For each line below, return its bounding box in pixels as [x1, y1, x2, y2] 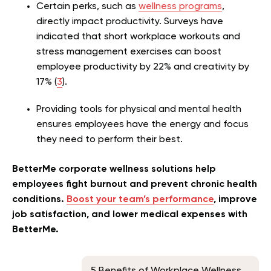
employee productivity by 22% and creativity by [36, 62, 249, 72]
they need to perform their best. [36, 134, 183, 145]
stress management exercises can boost [36, 47, 221, 57]
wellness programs [139, 1, 222, 11]
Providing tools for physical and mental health [36, 104, 241, 114]
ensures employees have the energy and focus [36, 119, 249, 129]
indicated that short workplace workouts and [36, 31, 240, 42]
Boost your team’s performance [67, 194, 214, 204]
